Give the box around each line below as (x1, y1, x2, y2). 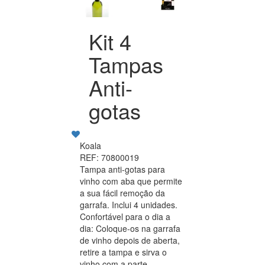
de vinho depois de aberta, (80, 234, 180, 247)
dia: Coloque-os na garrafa (80, 222, 180, 235)
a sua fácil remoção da (80, 187, 165, 199)
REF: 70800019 (80, 151, 139, 164)
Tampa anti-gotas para (80, 163, 165, 176)
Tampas (89, 49, 163, 80)
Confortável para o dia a (80, 211, 170, 223)
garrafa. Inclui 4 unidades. (80, 199, 177, 211)
